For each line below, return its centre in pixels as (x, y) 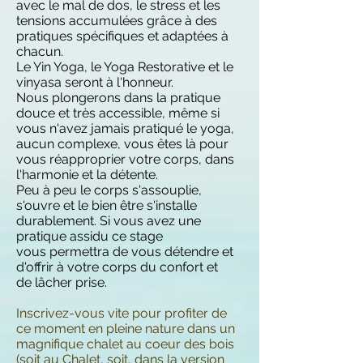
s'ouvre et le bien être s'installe (107, 205)
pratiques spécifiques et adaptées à (122, 36)
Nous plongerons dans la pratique (118, 98)
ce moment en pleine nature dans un (126, 329)
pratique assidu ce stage (90, 236)
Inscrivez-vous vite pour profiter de (122, 313)
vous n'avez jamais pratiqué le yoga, (125, 128)
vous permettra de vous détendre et (125, 252)
